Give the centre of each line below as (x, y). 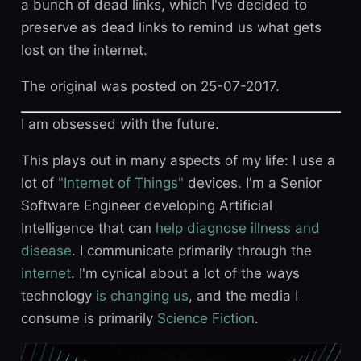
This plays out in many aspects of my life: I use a (178, 161)
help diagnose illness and (237, 228)
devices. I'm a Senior (252, 183)
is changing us (142, 296)
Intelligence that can (88, 228)
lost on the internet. (84, 50)
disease (46, 251)
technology (58, 296)
